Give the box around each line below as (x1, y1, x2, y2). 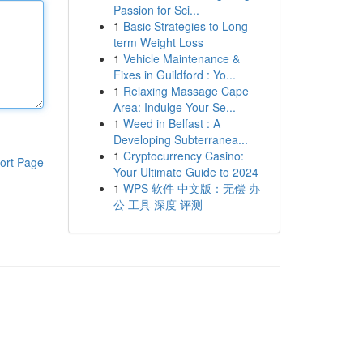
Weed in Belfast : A (122, 115, 220, 131)
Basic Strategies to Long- (122, 18, 252, 34)
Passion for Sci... (113, 2, 199, 18)
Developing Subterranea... (113, 131, 248, 147)
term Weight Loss (113, 34, 203, 50)
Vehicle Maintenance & (122, 50, 240, 66)
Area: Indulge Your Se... (113, 99, 236, 115)
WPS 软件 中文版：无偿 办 (122, 180, 260, 196)
